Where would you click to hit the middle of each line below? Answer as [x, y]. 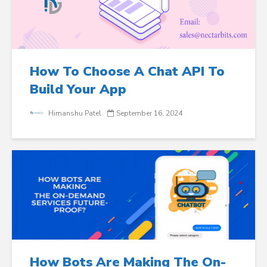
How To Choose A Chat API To [127, 71]
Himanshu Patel [74, 113]
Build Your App [78, 89]
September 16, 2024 [149, 113]
